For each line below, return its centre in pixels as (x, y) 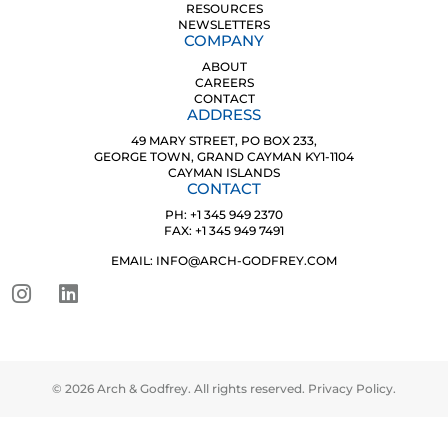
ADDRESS (224, 114)
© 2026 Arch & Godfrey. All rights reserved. (180, 388)
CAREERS (224, 82)
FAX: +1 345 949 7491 (224, 230)
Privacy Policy (350, 388)
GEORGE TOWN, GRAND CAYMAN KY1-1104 (224, 156)
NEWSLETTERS (224, 24)
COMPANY (224, 40)
